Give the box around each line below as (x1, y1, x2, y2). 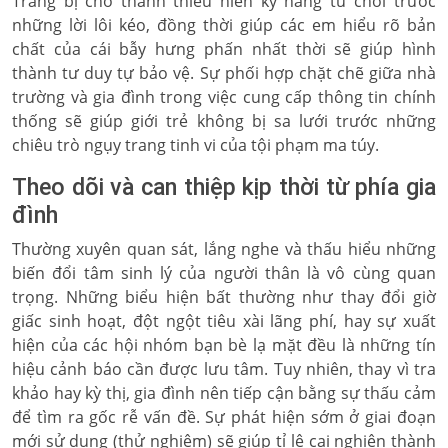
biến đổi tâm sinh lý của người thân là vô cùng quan (12, 262, 436, 284)
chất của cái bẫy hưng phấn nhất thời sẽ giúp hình (12, 38, 436, 60)
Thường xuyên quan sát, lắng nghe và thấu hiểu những (12, 238, 436, 260)
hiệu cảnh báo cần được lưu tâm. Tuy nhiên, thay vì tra (12, 358, 436, 380)
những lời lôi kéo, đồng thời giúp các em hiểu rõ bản (12, 14, 436, 36)
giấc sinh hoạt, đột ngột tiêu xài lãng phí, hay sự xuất (12, 310, 436, 332)
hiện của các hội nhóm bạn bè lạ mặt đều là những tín (12, 334, 436, 356)
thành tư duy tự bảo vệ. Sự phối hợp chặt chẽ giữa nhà (12, 62, 436, 84)
